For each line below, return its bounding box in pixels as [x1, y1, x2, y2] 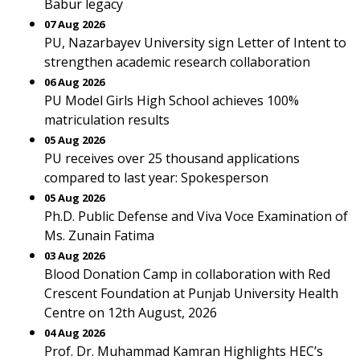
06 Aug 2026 [44, 75, 104, 89]
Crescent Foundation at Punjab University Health [44, 284, 338, 302]
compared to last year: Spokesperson [44, 169, 268, 186]
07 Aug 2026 [44, 17, 104, 31]
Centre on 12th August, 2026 [44, 304, 217, 321]
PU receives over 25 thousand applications [44, 149, 300, 167]
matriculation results [44, 111, 170, 129]
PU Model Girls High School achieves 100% [44, 92, 299, 109]
